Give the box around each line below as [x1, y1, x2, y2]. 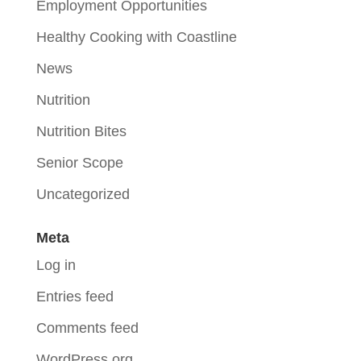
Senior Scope [35, 155, 123, 171]
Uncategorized [35, 186, 130, 202]
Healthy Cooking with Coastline [35, 29, 237, 45]
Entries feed [35, 288, 114, 305]
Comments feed [35, 320, 139, 336]
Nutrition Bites [35, 123, 127, 139]
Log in [35, 257, 76, 273]
